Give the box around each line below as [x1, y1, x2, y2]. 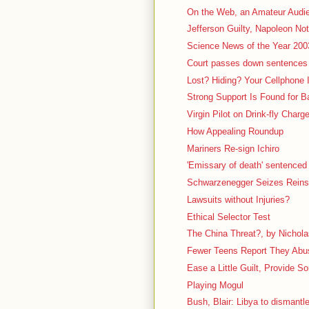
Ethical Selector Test [187, 211, 271, 222]
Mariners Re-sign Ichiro [187, 143, 280, 154]
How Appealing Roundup [187, 126, 284, 137]
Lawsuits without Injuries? [187, 194, 290, 205]
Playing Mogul [187, 279, 244, 290]
